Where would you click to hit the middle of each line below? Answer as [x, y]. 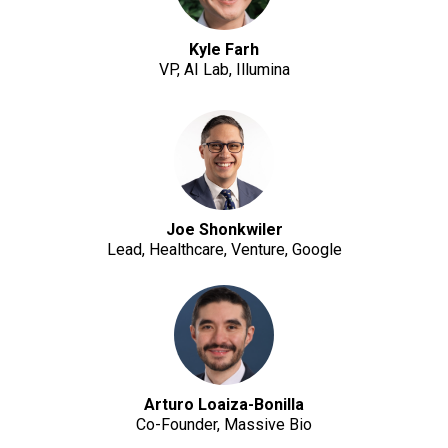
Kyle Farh [224, 49]
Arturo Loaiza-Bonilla [224, 404]
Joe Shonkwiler [224, 229]
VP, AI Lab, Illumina [224, 69]
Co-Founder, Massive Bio [224, 424]
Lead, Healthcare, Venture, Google [224, 249]
